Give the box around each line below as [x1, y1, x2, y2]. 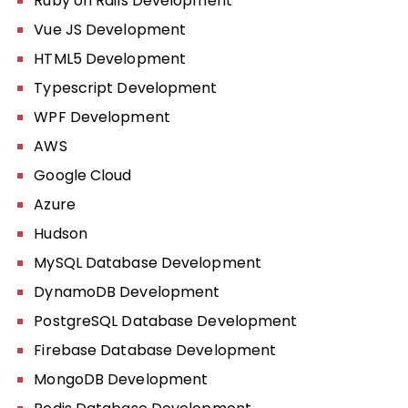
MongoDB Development [34, 369, 209, 390]
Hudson [34, 223, 87, 244]
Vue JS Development [34, 19, 187, 40]
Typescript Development [34, 77, 218, 98]
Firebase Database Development [34, 340, 277, 361]
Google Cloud [34, 165, 132, 186]
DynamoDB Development [34, 281, 220, 302]
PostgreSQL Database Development [34, 311, 298, 331]
